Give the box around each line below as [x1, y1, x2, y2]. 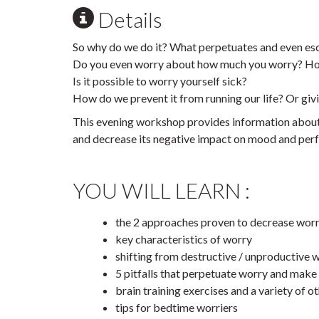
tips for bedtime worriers [115, 300, 238, 314]
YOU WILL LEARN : [73, 177, 250, 204]
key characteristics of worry [115, 231, 252, 246]
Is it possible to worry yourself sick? [73, 74, 247, 88]
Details [94, 6, 162, 32]
